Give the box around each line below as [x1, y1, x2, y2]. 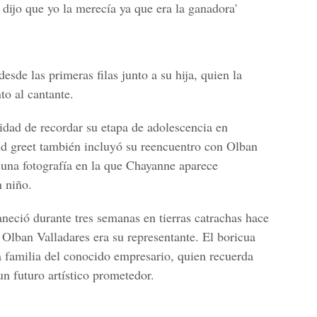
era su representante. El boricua [90, 228, 255, 245]
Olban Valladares [2, 228, 90, 245]
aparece [175, 156, 218, 173]
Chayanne [126, 156, 175, 173]
